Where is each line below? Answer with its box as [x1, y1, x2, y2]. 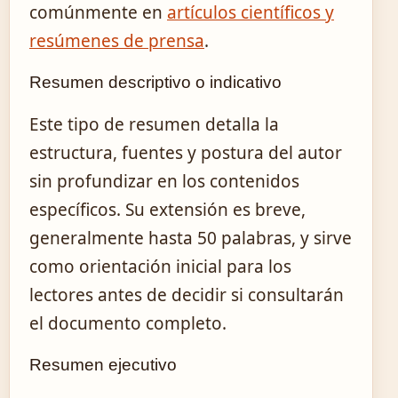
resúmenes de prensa [29, 29, 204, 53]
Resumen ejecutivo [29, 355, 177, 374]
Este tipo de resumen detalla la [29, 113, 279, 137]
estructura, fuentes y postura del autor [29, 141, 342, 165]
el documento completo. [29, 312, 227, 336]
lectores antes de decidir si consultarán [29, 283, 344, 307]
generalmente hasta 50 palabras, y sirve [29, 227, 352, 251]
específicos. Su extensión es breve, [29, 198, 306, 222]
